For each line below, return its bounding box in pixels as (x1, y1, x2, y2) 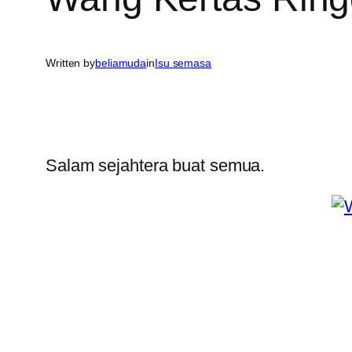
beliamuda (95, 57, 147, 70)
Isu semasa (154, 57, 211, 70)
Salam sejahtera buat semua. (46, 156, 266, 176)
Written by (46, 57, 95, 70)
